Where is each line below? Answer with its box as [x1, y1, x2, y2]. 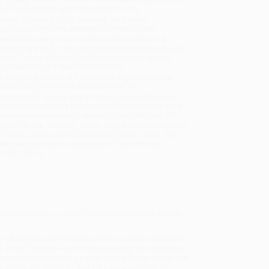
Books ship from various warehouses [43, 92, 175, 102]
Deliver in [40, 73, 75, 82]
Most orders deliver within [56, 35, 150, 44]
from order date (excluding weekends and [37, 44, 185, 53]
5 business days [74, 73, 135, 82]
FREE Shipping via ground [56, 15, 147, 25]
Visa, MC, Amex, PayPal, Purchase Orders [45, 121, 187, 131]
